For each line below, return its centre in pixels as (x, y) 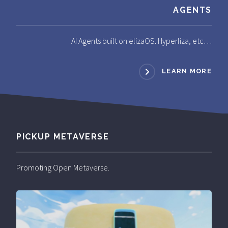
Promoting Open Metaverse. (63, 167)
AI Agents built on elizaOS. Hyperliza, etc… (141, 40)
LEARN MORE (187, 71)
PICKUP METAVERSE (63, 136)
